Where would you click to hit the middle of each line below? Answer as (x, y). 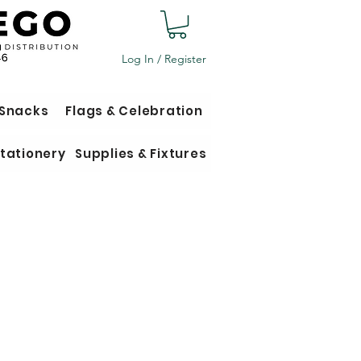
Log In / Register (164, 58)
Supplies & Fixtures (141, 154)
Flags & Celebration (134, 111)
